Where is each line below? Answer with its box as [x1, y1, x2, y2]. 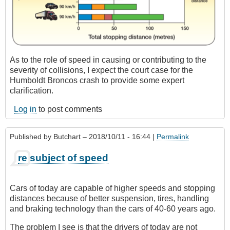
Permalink [157, 132, 189, 141]
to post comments [36, 105, 102, 114]
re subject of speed [18, 152, 108, 163]
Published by [10, 132, 53, 141]
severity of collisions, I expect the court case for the [10, 66, 193, 75]
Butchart [53, 132, 81, 141]
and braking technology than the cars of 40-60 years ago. [10, 204, 220, 213]
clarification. [10, 86, 53, 95]
